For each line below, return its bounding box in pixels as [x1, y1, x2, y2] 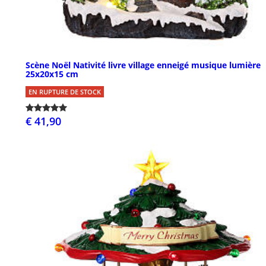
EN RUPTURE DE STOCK [28, 87, 101, 96]
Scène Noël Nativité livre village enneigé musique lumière [26, 59, 261, 71]
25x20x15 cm [26, 68, 78, 80]
